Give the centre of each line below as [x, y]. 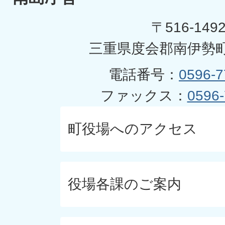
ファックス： [144, 96]
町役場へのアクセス [133, 129]
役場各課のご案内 [125, 184]
